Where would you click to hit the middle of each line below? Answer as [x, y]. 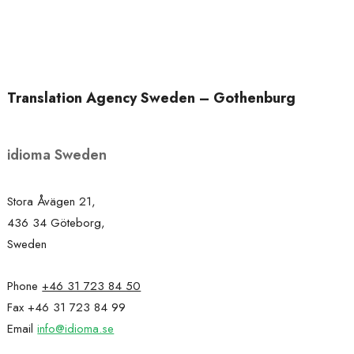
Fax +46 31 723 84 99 [67, 308]
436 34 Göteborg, [56, 222]
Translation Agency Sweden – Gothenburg [152, 98]
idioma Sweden [57, 154]
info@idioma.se [76, 329]
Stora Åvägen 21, [52, 201]
